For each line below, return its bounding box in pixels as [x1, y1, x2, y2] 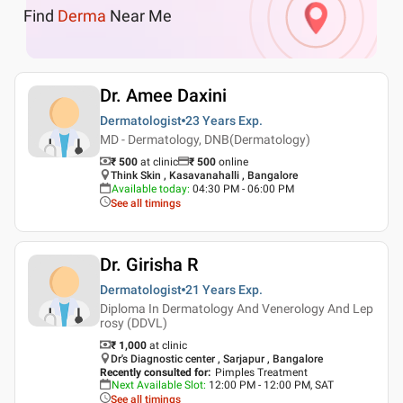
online [219, 155, 248, 168]
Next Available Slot [112, 378, 203, 391]
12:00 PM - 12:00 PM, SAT [209, 378, 334, 391]
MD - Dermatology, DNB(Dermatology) [100, 131, 310, 147]
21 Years [185, 282, 236, 297]
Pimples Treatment [215, 365, 308, 379]
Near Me [106, 5, 172, 25]
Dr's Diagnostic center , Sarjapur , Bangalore [111, 352, 323, 365]
